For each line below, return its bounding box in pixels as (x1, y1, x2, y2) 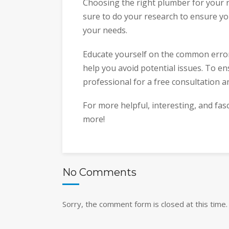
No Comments (62, 166, 136, 178)
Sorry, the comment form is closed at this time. (62, 198, 227, 209)
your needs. (83, 25, 127, 36)
